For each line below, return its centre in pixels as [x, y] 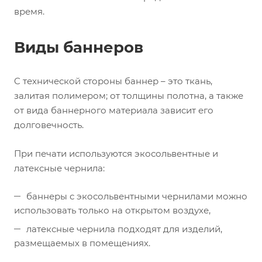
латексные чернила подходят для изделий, [124, 229]
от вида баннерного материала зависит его [114, 110]
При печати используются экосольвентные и [116, 154]
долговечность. [50, 125]
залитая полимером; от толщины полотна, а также [129, 96]
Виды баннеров [79, 47]
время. [29, 11]
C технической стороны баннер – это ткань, [113, 81]
